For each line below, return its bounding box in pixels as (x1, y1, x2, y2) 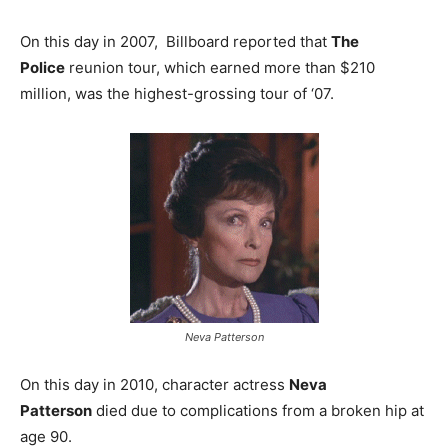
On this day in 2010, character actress (20, 375, 289, 395)
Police (20, 58, 65, 78)
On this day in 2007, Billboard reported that (20, 32, 331, 52)
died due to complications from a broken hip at (92, 401, 424, 421)
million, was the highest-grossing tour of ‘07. (20, 84, 334, 104)
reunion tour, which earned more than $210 (65, 58, 375, 78)
